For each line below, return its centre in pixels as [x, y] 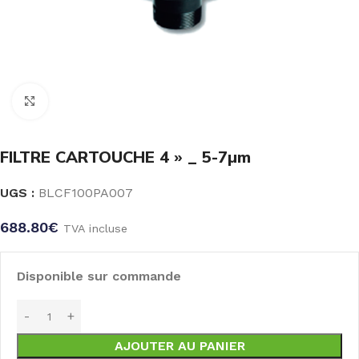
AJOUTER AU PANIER [179, 345]
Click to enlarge [94, 101]
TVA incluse [95, 228]
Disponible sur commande [99, 276]
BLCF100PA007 [86, 192]
